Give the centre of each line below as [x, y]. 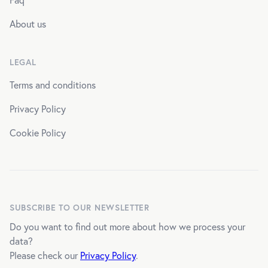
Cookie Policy [38, 132]
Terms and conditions [53, 84]
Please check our [45, 255]
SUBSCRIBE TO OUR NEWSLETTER [80, 207]
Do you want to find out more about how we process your [127, 226]
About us [28, 23]
